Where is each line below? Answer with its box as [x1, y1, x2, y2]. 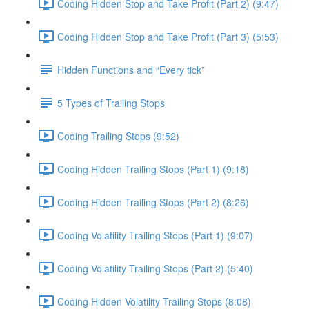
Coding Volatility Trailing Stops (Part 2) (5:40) [57, 261, 253, 275]
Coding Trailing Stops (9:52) [57, 128, 179, 143]
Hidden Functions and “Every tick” [57, 62, 205, 77]
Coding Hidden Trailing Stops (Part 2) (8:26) [57, 195, 249, 209]
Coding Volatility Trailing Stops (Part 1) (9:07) [57, 228, 253, 242]
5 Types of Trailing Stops [57, 95, 165, 110]
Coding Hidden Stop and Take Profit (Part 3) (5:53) [57, 29, 279, 43]
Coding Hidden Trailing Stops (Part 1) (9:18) [57, 161, 249, 176]
